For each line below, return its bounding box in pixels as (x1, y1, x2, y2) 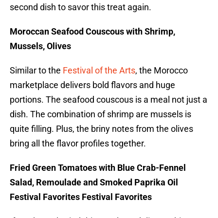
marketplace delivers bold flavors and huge (10, 80, 175, 91)
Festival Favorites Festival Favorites (10, 192, 152, 202)
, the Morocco (135, 65, 188, 76)
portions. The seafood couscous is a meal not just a (10, 94, 207, 105)
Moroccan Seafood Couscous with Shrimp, (10, 26, 175, 37)
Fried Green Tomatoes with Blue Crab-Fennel (10, 163, 186, 173)
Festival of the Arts (63, 65, 135, 76)
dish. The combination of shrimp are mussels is (10, 109, 191, 120)
